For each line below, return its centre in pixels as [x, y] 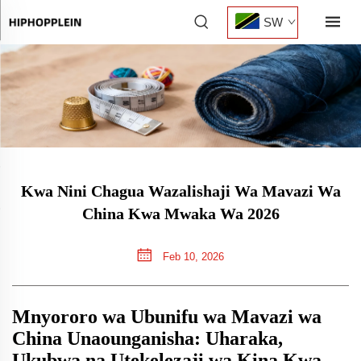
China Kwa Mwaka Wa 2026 [180, 214]
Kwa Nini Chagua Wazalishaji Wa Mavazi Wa [180, 191]
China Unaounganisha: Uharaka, [147, 339]
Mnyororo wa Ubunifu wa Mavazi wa [167, 317]
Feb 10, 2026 [192, 257]
